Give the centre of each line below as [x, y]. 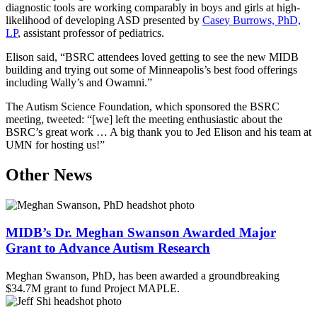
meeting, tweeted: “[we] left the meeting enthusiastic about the [144, 120]
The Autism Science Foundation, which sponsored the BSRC [143, 107]
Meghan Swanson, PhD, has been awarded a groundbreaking [143, 275]
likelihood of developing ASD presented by [104, 21]
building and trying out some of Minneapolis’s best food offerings [151, 70]
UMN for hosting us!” [55, 145]
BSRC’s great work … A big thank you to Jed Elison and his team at [158, 132]
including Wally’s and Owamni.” [79, 83]
